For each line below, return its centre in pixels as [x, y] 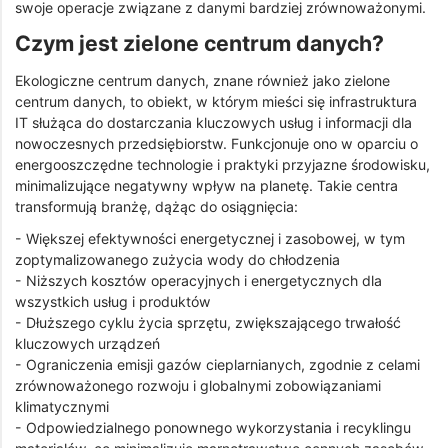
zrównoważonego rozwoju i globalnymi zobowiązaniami [198, 385]
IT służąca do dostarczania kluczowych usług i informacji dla [213, 122]
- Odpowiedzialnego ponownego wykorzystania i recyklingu [213, 427]
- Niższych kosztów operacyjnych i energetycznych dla [198, 280]
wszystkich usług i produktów [113, 301]
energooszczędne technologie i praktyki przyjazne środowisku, [222, 164]
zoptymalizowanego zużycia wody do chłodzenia [177, 259]
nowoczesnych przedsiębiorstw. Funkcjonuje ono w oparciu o [216, 143]
